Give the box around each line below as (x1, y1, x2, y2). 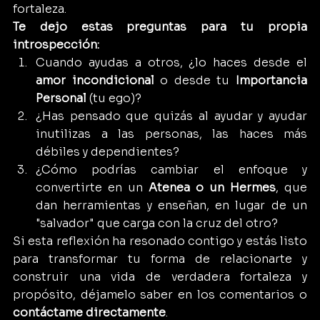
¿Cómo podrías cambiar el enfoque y (36, 161, 307, 177)
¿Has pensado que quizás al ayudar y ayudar (36, 108, 307, 124)
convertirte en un (36, 179, 149, 195)
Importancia (236, 72, 308, 88)
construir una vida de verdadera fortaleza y (13, 269, 307, 284)
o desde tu (154, 72, 236, 88)
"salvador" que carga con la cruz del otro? (36, 215, 278, 231)
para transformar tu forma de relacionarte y (13, 251, 307, 266)
